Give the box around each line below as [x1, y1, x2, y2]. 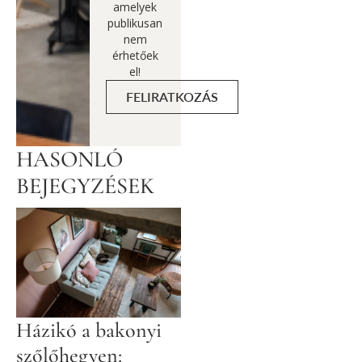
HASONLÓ [16, 145, 123, 174]
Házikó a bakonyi [16, 318, 162, 343]
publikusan [107, 15, 163, 32]
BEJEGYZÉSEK [16, 172, 154, 200]
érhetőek [112, 48, 158, 64]
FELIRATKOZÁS [125, 89, 218, 105]
